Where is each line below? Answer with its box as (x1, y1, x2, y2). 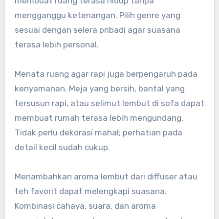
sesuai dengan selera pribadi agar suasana (14, 24, 180, 35)
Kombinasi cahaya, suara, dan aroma (14, 200, 156, 211)
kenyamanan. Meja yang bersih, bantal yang (14, 83, 185, 93)
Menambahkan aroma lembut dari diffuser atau (14, 171, 197, 181)
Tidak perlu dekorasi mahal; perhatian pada (14, 127, 182, 137)
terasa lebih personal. (14, 39, 99, 49)
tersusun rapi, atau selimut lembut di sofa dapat (14, 98, 204, 108)
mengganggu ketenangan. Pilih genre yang (14, 10, 180, 20)
